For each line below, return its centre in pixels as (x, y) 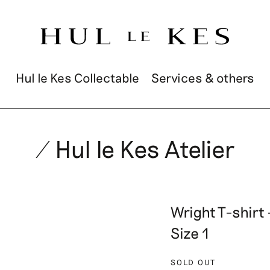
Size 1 (190, 233)
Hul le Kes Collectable (77, 77)
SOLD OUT (193, 262)
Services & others (203, 77)
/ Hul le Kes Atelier (135, 148)
